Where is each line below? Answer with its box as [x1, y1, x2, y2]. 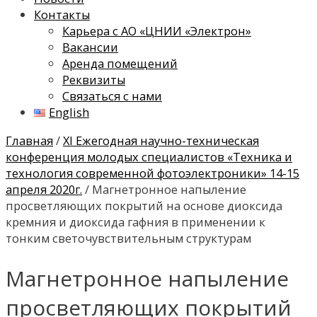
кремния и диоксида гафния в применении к [6, 213, 265, 230]
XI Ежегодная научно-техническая [63, 132, 259, 149]
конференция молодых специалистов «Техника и [6, 148, 292, 165]
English [48, 104, 89, 121]
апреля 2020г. [6, 180, 82, 197]
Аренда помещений [62, 55, 178, 72]
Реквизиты [62, 71, 125, 88]
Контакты [34, 6, 90, 23]
